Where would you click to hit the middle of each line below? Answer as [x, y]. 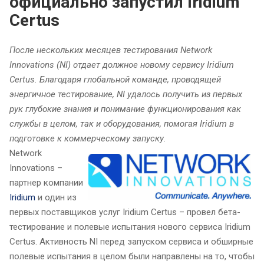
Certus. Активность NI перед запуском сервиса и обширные [131, 242]
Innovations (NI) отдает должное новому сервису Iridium [122, 65]
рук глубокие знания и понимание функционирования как [125, 109]
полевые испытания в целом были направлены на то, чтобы [132, 257]
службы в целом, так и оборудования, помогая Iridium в [122, 124]
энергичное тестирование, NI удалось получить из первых [126, 95]
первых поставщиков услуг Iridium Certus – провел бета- [125, 212]
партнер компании [46, 183]
